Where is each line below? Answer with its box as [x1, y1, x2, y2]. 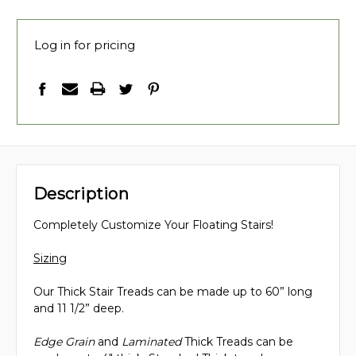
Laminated [122, 334, 181, 349]
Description [33, 184, 129, 203]
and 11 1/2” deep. [33, 300, 124, 315]
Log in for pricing [34, 37, 135, 52]
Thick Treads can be [181, 334, 293, 349]
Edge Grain [33, 334, 95, 349]
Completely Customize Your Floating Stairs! [33, 217, 273, 232]
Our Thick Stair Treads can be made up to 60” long [33, 284, 312, 299]
